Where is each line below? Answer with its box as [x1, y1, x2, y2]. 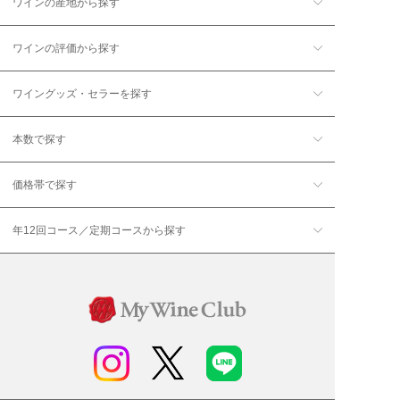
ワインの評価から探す [12, 41, 120, 54]
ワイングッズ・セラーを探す [12, 87, 152, 100]
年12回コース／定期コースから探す [12, 223, 186, 237]
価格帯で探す [12, 178, 77, 191]
